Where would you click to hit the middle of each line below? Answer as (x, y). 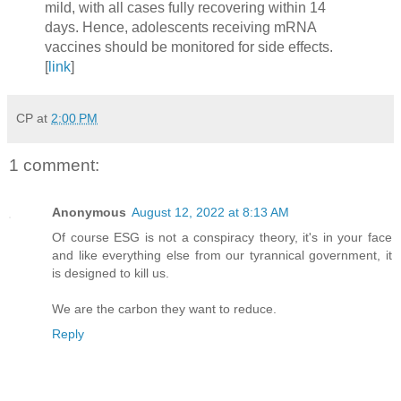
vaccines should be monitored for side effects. (188, 47)
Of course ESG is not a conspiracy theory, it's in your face (222, 237)
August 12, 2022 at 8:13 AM (210, 212)
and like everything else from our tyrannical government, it (222, 255)
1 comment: (54, 166)
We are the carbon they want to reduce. (164, 308)
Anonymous (89, 212)
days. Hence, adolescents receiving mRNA (180, 28)
